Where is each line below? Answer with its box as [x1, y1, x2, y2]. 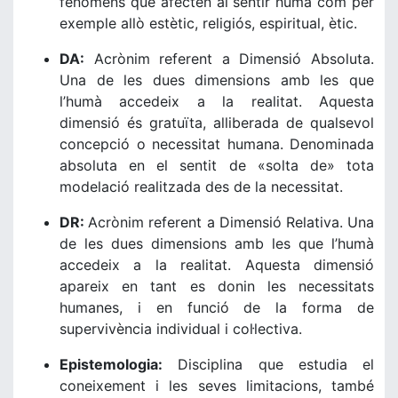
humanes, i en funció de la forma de [60, 298, 374, 316]
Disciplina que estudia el [163, 355, 374, 373]
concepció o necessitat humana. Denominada [60, 135, 374, 153]
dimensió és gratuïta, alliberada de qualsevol [60, 114, 374, 131]
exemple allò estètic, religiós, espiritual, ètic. [60, 14, 357, 32]
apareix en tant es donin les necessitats [60, 277, 374, 295]
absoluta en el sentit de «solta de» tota [60, 156, 374, 174]
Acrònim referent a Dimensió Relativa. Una [88, 213, 375, 231]
